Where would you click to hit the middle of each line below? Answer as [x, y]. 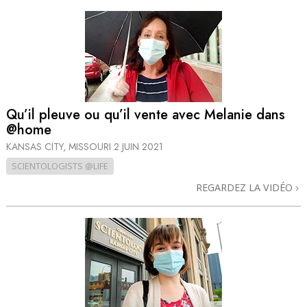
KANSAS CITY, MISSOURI [60, 147]
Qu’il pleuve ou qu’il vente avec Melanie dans [146, 114]
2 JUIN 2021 [138, 147]
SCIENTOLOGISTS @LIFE [60, 166]
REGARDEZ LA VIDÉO [246, 188]
